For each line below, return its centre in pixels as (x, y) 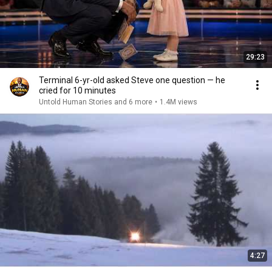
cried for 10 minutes (77, 90)
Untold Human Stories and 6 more (96, 102)
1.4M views (178, 102)
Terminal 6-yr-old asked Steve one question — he (132, 80)
